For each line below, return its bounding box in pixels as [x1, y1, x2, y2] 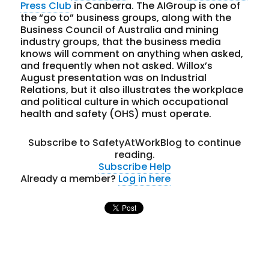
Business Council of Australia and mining [20, 23, 219, 37]
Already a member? [20, 172, 119, 186]
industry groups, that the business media [20, 35, 222, 49]
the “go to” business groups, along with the [20, 11, 232, 25]
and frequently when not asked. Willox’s [20, 59, 213, 73]
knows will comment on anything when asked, [20, 47, 244, 61]
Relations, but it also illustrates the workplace [20, 83, 244, 97]
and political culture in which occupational [20, 95, 229, 109]
